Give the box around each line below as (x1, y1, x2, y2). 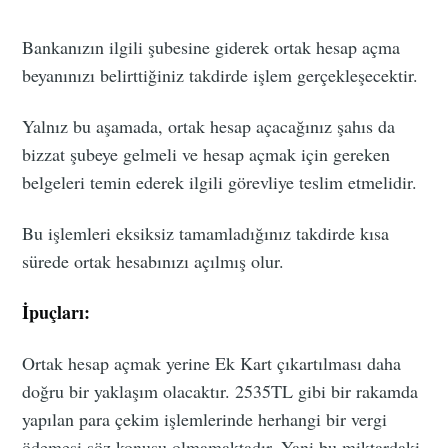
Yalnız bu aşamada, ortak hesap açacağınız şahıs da (22, 113, 396, 138)
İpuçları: (22, 298, 91, 325)
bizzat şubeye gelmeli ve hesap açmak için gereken (22, 141, 391, 166)
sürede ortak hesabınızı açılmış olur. (22, 248, 285, 273)
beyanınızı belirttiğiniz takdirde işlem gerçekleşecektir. (22, 62, 419, 87)
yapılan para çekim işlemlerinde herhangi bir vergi (22, 406, 388, 431)
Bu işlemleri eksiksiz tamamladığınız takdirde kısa (22, 220, 390, 245)
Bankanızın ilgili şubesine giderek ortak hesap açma (22, 34, 401, 59)
